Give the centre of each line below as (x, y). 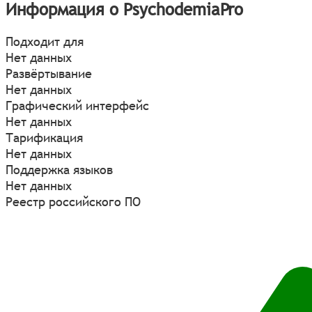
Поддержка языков (59, 170)
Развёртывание (49, 74)
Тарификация (44, 138)
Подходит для (45, 42)
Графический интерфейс (77, 106)
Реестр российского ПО (73, 202)
